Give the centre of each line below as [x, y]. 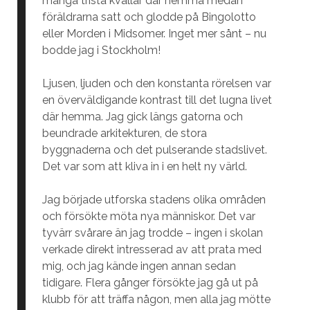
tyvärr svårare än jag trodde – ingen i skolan [152, 233]
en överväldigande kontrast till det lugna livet [157, 100]
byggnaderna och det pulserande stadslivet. [154, 150]
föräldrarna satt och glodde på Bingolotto [149, 17]
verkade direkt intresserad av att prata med [152, 249]
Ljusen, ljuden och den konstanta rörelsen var [156, 83]
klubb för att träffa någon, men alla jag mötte [156, 299]
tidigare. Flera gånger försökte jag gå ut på [150, 283]
